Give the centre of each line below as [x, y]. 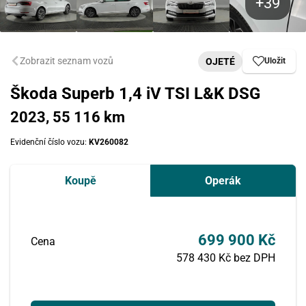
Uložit [275, 61]
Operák [223, 181]
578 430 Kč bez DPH [226, 258]
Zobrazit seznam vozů [67, 60]
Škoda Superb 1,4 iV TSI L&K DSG [135, 94]
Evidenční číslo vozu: [50, 142]
